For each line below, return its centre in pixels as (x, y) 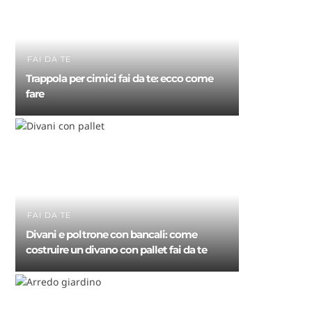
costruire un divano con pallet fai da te (117, 250)
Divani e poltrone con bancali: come (112, 235)
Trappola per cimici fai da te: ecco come (120, 79)
